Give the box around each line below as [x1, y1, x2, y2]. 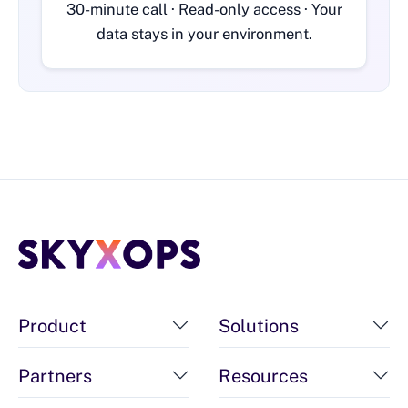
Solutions [219, 314, 299, 337]
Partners [18, 364, 92, 387]
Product [18, 314, 87, 337]
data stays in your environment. [96, 25, 312, 44]
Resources [219, 364, 308, 387]
